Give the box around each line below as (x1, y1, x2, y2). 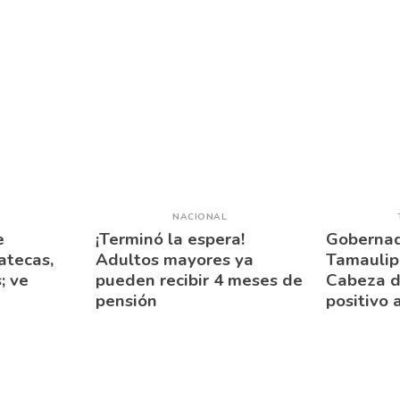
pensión (96, 288, 157, 312)
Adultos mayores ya (96, 247, 254, 271)
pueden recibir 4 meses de (96, 268, 303, 292)
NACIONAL (172, 210, 228, 223)
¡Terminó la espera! (96, 227, 245, 251)
